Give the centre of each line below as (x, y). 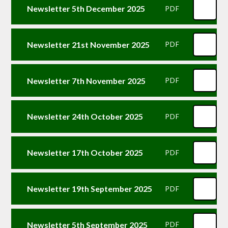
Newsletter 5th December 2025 (86, 9)
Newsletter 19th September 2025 (89, 189)
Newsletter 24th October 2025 (85, 117)
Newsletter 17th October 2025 (85, 153)
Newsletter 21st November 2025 (88, 44)
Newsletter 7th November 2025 (86, 80)
